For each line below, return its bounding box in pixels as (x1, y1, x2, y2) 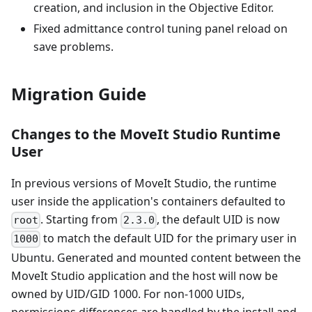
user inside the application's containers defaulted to (11, 194, 286, 210)
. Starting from (40, 212, 121, 228)
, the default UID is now (156, 212, 280, 228)
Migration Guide (11, 82, 146, 106)
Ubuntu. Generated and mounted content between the (11, 249, 301, 265)
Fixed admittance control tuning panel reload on (33, 21, 288, 37)
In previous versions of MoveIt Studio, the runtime (11, 175, 276, 192)
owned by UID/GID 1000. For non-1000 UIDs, (11, 286, 244, 302)
